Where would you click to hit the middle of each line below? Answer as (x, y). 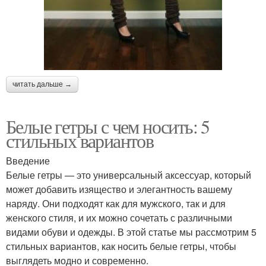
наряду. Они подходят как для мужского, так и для (116, 203)
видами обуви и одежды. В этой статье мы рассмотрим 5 (131, 232)
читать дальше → (42, 84)
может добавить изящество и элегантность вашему (119, 189)
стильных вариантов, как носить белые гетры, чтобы (121, 246)
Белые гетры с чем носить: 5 (108, 126)
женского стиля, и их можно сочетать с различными (119, 217)
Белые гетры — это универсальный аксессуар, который (129, 175)
